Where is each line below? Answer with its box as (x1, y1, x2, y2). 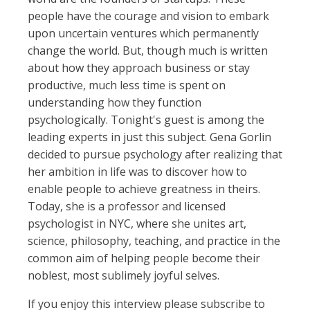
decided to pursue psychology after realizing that (28, 147, 282, 162)
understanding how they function (28, 95, 201, 110)
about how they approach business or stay (28, 60, 250, 75)
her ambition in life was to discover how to (28, 164, 247, 179)
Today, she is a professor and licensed (28, 199, 226, 214)
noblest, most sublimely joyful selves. (28, 268, 219, 283)
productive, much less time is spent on (28, 77, 226, 93)
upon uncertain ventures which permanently (28, 26, 259, 41)
